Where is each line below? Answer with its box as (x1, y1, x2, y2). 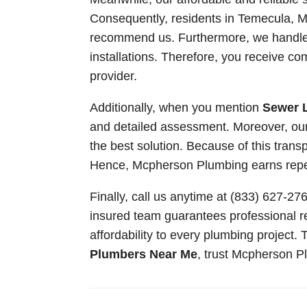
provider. (89, 69, 137, 83)
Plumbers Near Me (89, 247, 197, 261)
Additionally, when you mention (89, 100, 262, 114)
